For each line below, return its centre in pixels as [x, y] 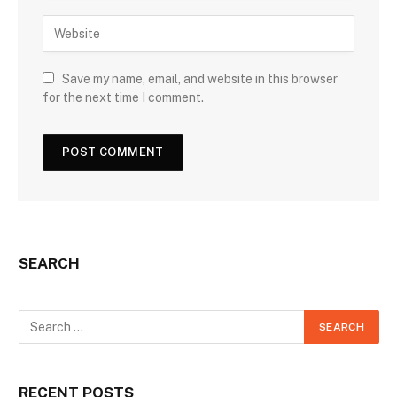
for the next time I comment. [123, 97]
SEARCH [49, 263]
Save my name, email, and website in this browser [200, 78]
